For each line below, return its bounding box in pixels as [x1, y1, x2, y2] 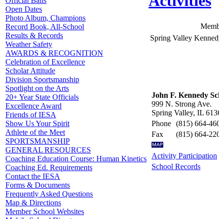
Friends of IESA [5, 110, 56, 119]
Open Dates [5, 5, 42, 13]
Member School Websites [5, 207, 84, 216]
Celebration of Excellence [5, 58, 85, 66]
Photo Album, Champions [5, 14, 86, 22]
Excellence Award [5, 102, 62, 110]
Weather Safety [5, 40, 52, 48]
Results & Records [5, 31, 63, 40]
